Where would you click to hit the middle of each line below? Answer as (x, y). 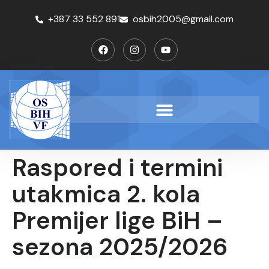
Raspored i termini (117, 168)
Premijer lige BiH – (117, 221)
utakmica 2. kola (106, 194)
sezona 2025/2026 (120, 247)
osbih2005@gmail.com (183, 19)
